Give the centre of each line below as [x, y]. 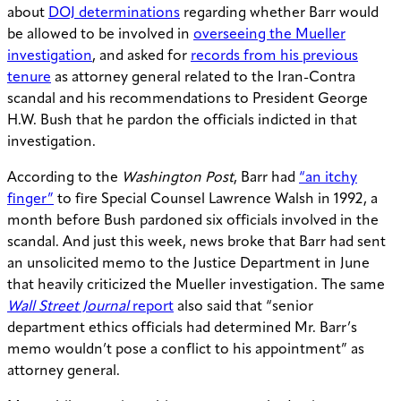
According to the [64, 179]
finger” [30, 200]
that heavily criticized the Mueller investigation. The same [196, 286]
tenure [29, 78]
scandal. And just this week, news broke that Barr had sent [196, 243]
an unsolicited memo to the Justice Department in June [188, 264]
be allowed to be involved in [100, 35]
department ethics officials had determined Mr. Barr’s [182, 329]
